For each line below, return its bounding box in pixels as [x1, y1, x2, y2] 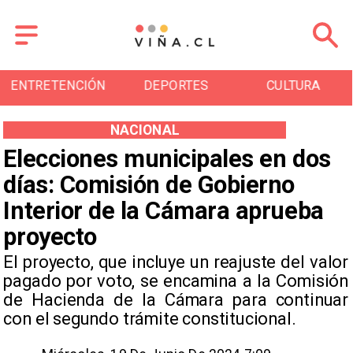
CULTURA [149, 78, 203, 94]
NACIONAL [110, 121, 180, 138]
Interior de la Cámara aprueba [3, 195, 324, 225]
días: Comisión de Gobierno [3, 169, 295, 199]
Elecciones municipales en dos [3, 143, 331, 173]
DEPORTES [25, 78, 91, 94]
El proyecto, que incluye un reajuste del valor [3, 252, 348, 273]
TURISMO [266, 78, 322, 94]
